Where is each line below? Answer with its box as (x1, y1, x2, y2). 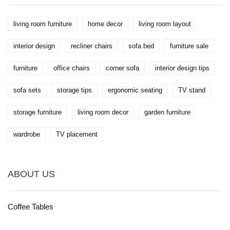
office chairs (53, 64, 90, 72)
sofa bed (128, 42, 154, 50)
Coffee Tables (8, 203, 53, 212)
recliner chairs (71, 42, 112, 50)
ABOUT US (8, 169, 55, 180)
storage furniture (13, 108, 62, 117)
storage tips (57, 86, 92, 94)
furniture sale (170, 42, 208, 50)
